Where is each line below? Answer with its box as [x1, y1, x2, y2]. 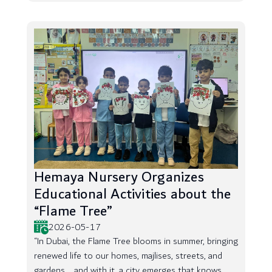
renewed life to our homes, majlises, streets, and [34, 248, 222, 264]
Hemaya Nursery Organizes [34, 165, 204, 189]
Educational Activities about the [34, 182, 231, 206]
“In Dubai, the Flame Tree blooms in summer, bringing [34, 233, 238, 250]
